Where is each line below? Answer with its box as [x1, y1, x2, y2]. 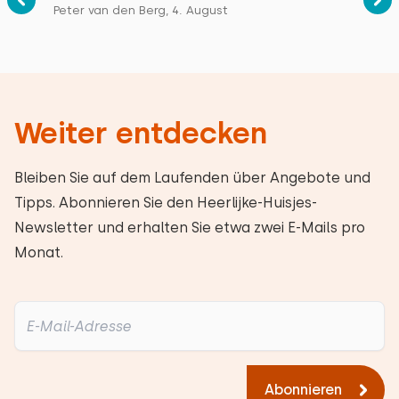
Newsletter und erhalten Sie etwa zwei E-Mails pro [14, 219, 365, 236]
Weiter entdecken [14, 116, 267, 151]
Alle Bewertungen [139, 36, 260, 53]
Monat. [14, 244, 63, 261]
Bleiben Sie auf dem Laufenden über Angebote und [14, 169, 370, 186]
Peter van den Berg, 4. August [53, 4, 228, 17]
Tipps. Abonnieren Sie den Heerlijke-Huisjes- [14, 194, 317, 211]
